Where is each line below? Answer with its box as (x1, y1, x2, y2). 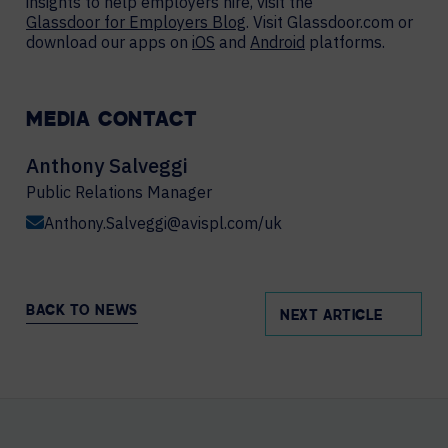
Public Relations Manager (26, 181, 212, 202)
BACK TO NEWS (26, 304, 138, 320)
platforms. (305, 31, 385, 52)
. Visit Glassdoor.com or (246, 11, 413, 32)
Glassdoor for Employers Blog (26, 11, 246, 32)
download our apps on (26, 31, 192, 52)
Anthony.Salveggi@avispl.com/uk (44, 212, 282, 233)
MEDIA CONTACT (26, 110, 198, 131)
